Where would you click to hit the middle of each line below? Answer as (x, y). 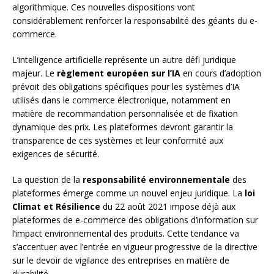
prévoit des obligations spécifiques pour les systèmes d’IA (126, 87)
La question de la (47, 180)
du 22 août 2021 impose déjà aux (168, 207)
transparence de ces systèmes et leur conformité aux (118, 141)
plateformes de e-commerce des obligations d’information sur (135, 220)
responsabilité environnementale (156, 180)
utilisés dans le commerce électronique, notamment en (121, 100)
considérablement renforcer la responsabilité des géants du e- (135, 21)
